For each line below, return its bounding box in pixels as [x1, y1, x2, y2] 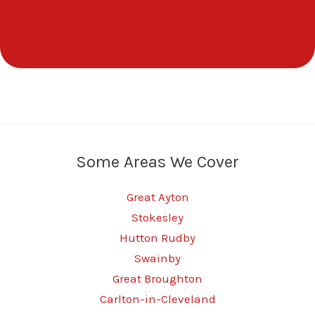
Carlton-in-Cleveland [99, 292, 216, 306]
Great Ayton [126, 190, 189, 204]
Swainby [134, 251, 181, 265]
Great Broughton [112, 271, 202, 285]
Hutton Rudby [120, 231, 195, 245]
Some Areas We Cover [76, 151, 239, 172]
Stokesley [131, 210, 184, 224]
